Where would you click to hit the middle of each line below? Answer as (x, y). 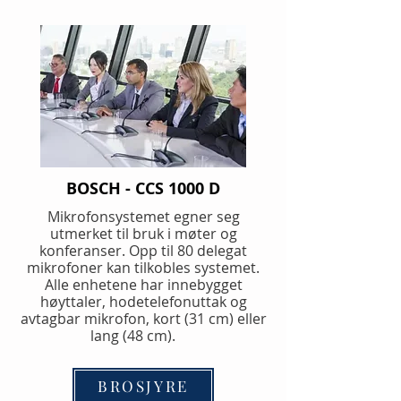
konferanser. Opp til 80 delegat (143, 251)
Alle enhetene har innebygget (143, 285)
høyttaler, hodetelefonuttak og (143, 302)
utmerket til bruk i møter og (143, 234)
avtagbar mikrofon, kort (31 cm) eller (143, 319)
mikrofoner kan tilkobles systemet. (143, 268)
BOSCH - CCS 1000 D (143, 188)
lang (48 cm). (143, 336)
